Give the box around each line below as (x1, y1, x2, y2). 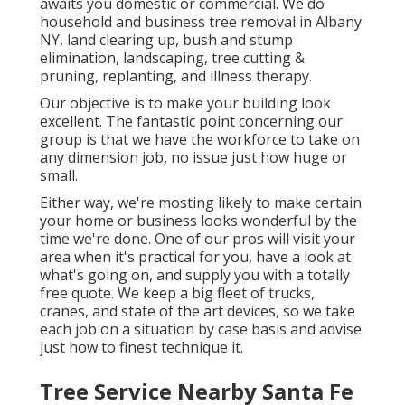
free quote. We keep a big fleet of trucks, (40, 283, 315, 304)
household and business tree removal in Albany (40, 12, 362, 33)
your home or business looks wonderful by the (40, 211, 357, 231)
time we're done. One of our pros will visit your (40, 229, 355, 250)
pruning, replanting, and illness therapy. (40, 66, 312, 87)
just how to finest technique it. (40, 337, 243, 358)
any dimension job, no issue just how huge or (40, 147, 347, 168)
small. (40, 165, 78, 186)
